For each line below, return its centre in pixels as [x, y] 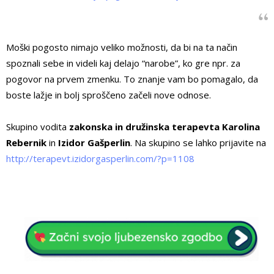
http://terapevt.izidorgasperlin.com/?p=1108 [100, 159]
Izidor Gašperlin [93, 143]
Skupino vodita [38, 127]
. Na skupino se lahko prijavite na [198, 143]
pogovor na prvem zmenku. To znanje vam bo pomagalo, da [132, 79]
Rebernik [28, 143]
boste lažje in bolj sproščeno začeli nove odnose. [109, 95]
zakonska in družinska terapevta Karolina [165, 127]
